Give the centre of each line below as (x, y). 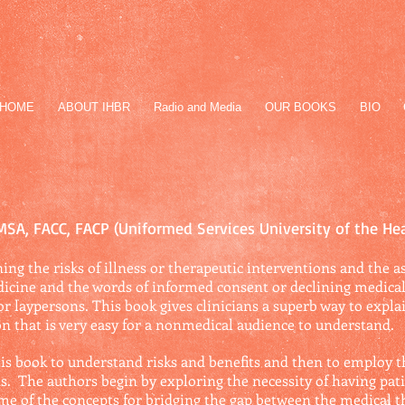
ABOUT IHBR (94, 107)
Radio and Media (198, 107)
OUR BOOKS (301, 107)
